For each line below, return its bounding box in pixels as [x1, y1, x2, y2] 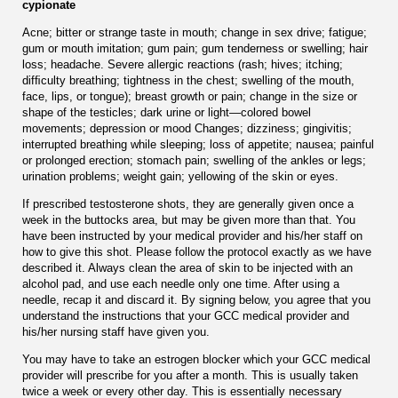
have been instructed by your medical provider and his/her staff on [22, 228, 362, 243]
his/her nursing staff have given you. [22, 324, 210, 338]
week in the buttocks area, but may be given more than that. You [22, 212, 355, 227]
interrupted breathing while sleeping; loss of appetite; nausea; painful [22, 137, 374, 151]
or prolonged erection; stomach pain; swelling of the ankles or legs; [22, 153, 366, 167]
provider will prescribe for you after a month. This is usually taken [22, 368, 358, 382]
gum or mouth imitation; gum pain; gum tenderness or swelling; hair [22, 41, 368, 55]
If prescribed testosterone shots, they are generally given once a [22, 196, 354, 211]
